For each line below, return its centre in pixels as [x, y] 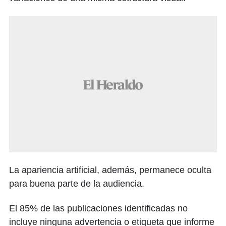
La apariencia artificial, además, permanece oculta [110, 170]
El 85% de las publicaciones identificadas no [98, 208]
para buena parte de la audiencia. [77, 184]
